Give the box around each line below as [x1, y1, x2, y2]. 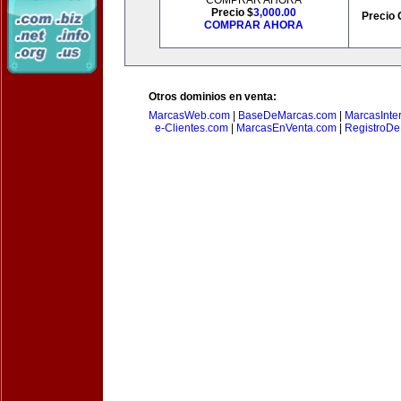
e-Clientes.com [154, 122, 228, 134]
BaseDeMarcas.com [238, 109, 337, 122]
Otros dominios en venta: [149, 90, 277, 103]
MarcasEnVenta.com [235, 122, 337, 134]
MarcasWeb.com [149, 109, 230, 122]
